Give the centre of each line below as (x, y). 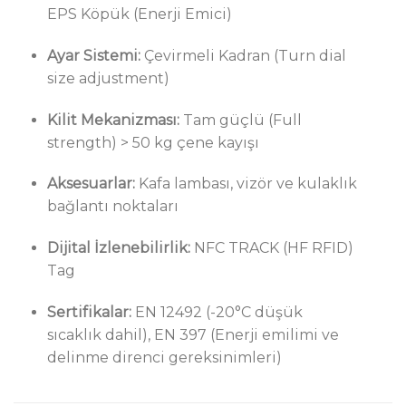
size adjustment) (108, 78)
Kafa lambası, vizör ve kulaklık (246, 184)
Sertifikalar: (89, 312)
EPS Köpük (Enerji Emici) (139, 14)
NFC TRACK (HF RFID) (271, 248)
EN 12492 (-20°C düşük (217, 312)
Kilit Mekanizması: (113, 120)
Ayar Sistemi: (93, 55)
